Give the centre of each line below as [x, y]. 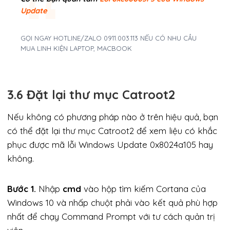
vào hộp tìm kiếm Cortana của [143, 188]
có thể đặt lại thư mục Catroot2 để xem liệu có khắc [112, 130]
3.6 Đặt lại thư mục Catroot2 [91, 94]
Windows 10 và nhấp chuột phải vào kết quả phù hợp [112, 202]
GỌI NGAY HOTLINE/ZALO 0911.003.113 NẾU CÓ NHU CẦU [108, 38]
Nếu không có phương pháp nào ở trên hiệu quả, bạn [113, 117]
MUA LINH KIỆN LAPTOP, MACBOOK [76, 49]
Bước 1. [22, 188]
